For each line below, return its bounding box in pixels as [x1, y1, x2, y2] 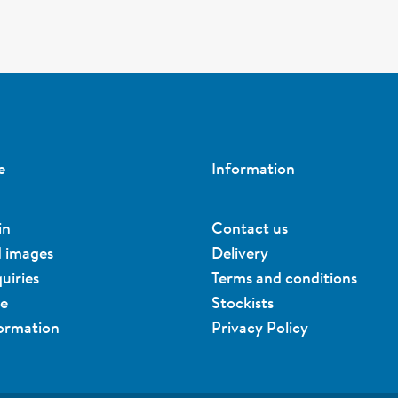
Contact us [211, 216, 288, 238]
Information [211, 156, 295, 179]
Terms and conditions [211, 266, 357, 288]
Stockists [211, 291, 274, 313]
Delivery [211, 241, 268, 263]
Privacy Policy [211, 315, 308, 338]
